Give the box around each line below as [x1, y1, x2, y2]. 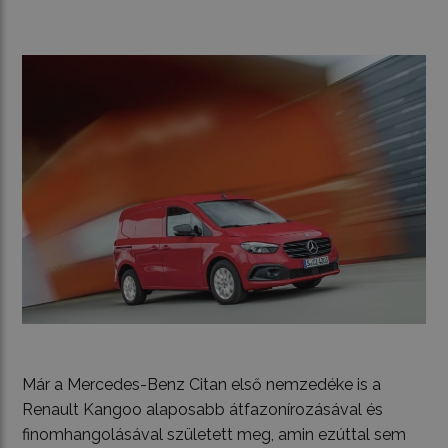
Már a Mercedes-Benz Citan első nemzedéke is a [22, 374, 382, 394]
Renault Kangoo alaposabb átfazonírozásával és [22, 399, 384, 419]
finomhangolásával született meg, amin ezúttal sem [22, 424, 407, 444]
